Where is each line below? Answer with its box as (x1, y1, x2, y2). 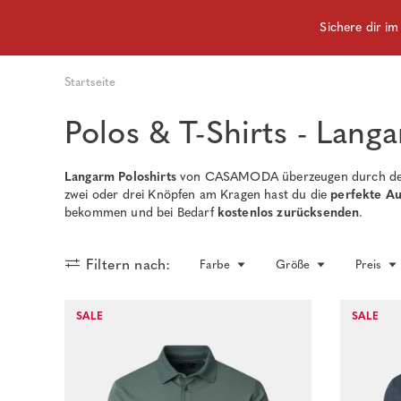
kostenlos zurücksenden (217, 205, 360, 220)
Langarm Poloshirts (64, 169, 176, 184)
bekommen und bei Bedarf (64, 205, 218, 220)
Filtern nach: (86, 256, 171, 273)
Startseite (64, 75, 116, 89)
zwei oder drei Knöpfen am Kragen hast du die (64, 187, 331, 202)
